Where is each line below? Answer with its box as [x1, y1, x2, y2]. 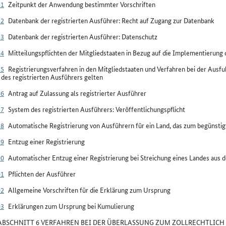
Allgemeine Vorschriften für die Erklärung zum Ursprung [8, 185, 171, 195]
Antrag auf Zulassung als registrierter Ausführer [8, 88, 146, 98]
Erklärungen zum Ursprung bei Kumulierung [8, 201, 134, 211]
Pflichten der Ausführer [8, 168, 76, 179]
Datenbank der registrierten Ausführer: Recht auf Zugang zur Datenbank [8, 15, 214, 25]
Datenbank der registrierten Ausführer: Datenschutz [8, 31, 157, 41]
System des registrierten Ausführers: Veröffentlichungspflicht [8, 104, 185, 114]
